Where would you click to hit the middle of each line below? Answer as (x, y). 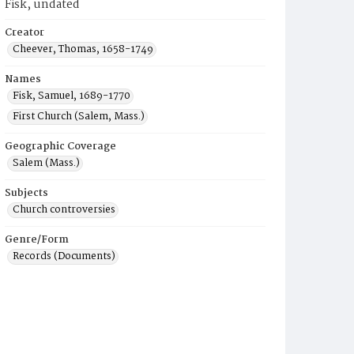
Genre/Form (37, 240)
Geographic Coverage (60, 147)
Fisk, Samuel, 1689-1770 (72, 96)
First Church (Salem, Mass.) (79, 117)
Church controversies (64, 210)
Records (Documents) (64, 256)
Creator (24, 33)
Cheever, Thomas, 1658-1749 (83, 49)
